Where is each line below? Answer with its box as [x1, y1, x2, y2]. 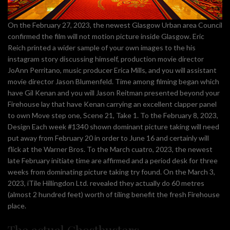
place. [8, 201, 26, 210]
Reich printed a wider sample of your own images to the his [8, 43, 196, 52]
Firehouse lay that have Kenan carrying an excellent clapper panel [8, 99, 217, 108]
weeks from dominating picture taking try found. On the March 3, [8, 167, 215, 176]
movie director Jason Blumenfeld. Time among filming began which [8, 76, 219, 86]
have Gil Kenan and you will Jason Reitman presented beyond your [8, 88, 220, 97]
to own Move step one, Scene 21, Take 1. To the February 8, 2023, [8, 110, 218, 120]
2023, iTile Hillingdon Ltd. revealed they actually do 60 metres [8, 178, 204, 187]
